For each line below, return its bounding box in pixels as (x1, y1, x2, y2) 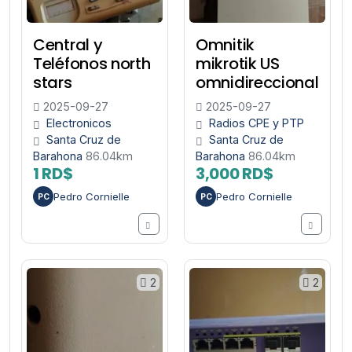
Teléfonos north (33, 53, 151, 75)
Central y (33, 34, 103, 57)
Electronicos (46, 116, 112, 130)
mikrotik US (196, 53, 280, 75)
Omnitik (196, 34, 255, 57)
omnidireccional (196, 71, 319, 94)
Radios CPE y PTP (209, 116, 304, 130)
